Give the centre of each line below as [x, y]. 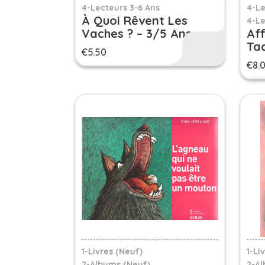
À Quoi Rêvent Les [135, 20]
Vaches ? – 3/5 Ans [137, 33]
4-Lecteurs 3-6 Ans [121, 8]
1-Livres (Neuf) [112, 251]
